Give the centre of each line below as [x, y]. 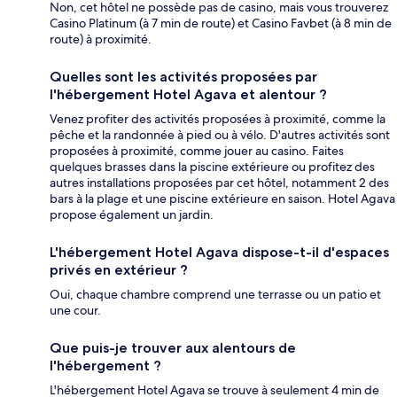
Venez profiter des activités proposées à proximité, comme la [218, 119]
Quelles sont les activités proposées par [183, 77]
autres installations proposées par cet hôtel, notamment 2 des [219, 183]
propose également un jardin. [132, 215]
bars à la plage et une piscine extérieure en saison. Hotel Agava [222, 199]
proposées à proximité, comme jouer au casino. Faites [197, 151]
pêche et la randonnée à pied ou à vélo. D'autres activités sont [220, 135]
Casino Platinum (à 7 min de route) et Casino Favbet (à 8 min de [221, 23]
